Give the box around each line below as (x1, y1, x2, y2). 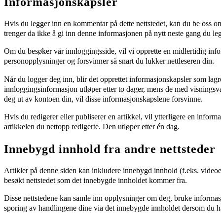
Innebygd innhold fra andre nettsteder (4, 142, 216, 156)
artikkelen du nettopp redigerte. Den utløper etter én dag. (4, 122, 180, 131)
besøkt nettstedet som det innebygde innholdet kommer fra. (4, 176, 187, 185)
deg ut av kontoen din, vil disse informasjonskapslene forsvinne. (4, 94, 203, 104)
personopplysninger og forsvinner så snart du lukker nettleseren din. (4, 57, 214, 66)
